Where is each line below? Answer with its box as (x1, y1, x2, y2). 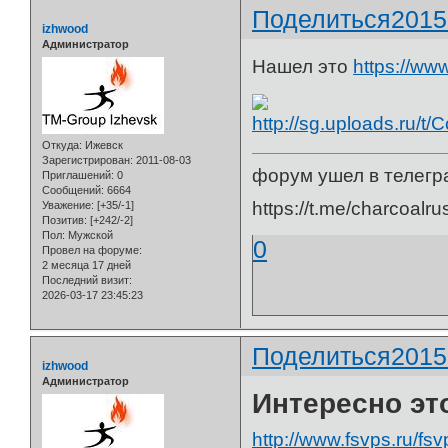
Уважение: (42, 198, 94, 211)
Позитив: (42, 213, 87, 226)
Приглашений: (42, 168, 114, 181)
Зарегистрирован (42, 153, 130, 166)
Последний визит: (42, 273, 132, 286)
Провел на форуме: (42, 243, 142, 256)
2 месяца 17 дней (42, 258, 131, 271)
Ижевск (82, 138, 123, 151)
